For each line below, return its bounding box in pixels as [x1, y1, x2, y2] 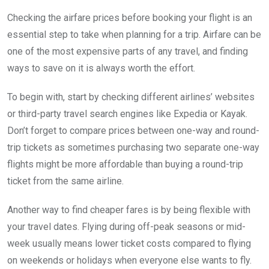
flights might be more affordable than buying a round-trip [7, 158, 243, 170]
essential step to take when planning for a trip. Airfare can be [7, 28, 261, 40]
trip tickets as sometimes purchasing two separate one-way [7, 141, 259, 153]
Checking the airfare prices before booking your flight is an [7, 11, 252, 23]
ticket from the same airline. [7, 175, 124, 187]
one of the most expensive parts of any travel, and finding [7, 45, 248, 57]
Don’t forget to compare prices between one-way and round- [7, 124, 259, 136]
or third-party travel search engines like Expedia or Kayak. [7, 107, 247, 119]
